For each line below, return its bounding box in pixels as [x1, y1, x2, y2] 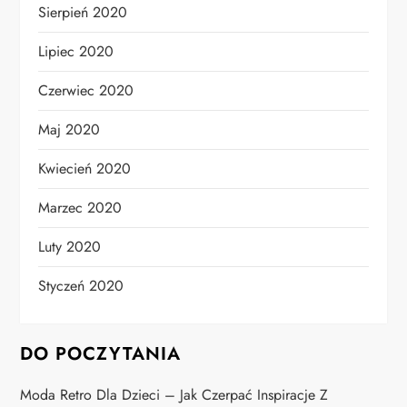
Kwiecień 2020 [38, 158, 132, 180]
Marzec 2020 [38, 197, 123, 219]
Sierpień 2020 [38, 2, 128, 24]
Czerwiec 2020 [38, 80, 134, 102]
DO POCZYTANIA [20, 341, 182, 368]
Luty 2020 [38, 236, 102, 258]
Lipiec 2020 [38, 41, 114, 63]
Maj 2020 [38, 119, 101, 141]
